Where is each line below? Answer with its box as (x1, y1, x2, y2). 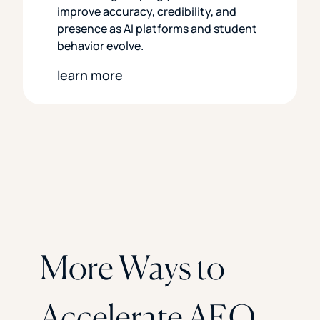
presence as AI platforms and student (57, 21, 257, 37)
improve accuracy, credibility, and (57, 4, 236, 20)
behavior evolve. (57, 38, 144, 54)
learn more (57, 66, 123, 84)
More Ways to (40, 247, 225, 288)
